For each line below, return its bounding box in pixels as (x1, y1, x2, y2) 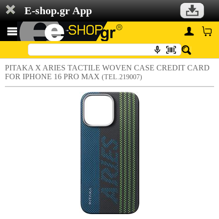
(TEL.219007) (102, 73, 142, 81)
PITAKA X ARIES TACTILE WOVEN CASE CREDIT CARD (5, 64, 210, 72)
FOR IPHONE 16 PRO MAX (5, 72, 102, 81)
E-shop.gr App (24, 4, 92, 17)
